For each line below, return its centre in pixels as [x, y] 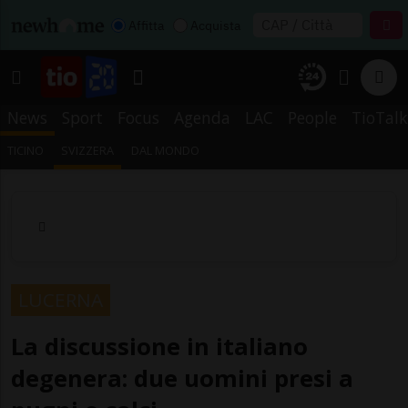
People [312, 117]
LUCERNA [61, 299]
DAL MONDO [166, 150]
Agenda [202, 117]
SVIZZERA [88, 150]
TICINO [25, 150]
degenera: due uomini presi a [182, 378]
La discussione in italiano [159, 346]
